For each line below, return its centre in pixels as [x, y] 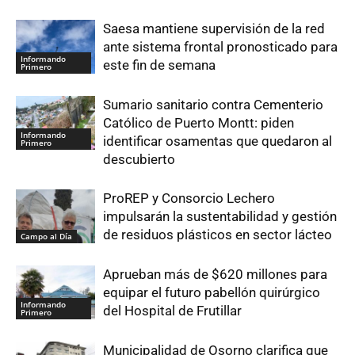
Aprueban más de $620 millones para [215, 274]
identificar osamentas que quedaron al [218, 141]
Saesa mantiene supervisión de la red [214, 28]
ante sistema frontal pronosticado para [220, 46]
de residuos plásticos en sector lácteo [218, 234]
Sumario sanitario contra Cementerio [213, 104]
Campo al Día [46, 237]
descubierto [139, 159]
